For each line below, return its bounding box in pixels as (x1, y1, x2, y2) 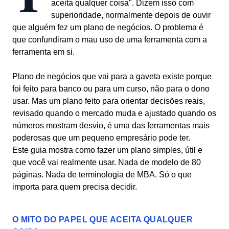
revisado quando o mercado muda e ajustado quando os (12, 109, 216, 118)
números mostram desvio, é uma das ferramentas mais (12, 121, 210, 130)
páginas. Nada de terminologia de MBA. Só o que (12, 170, 192, 179)
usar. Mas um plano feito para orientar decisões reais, (12, 97, 205, 105)
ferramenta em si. (12, 48, 75, 56)
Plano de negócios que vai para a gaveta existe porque (12, 72, 212, 81)
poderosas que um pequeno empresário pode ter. (12, 133, 190, 142)
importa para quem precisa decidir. (12, 182, 137, 191)
